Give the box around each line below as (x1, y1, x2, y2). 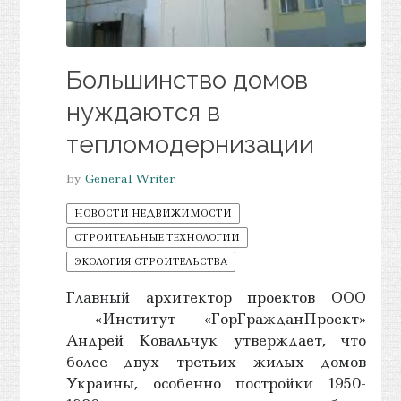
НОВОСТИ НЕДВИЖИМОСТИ (73, 207, 232, 220)
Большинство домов (65, 65, 308, 96)
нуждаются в (65, 98, 220, 128)
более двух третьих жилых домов (65, 352, 367, 372)
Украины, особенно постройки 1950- (65, 373, 367, 394)
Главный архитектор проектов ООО (65, 287, 367, 308)
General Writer (84, 170, 175, 187)
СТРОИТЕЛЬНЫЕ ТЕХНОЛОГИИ (73, 231, 240, 244)
